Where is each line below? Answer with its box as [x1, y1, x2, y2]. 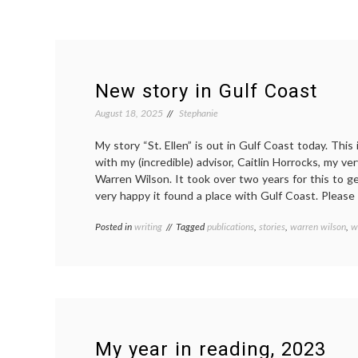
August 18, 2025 [95, 107, 163, 119]
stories [259, 221, 285, 233]
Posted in [95, 221, 134, 233]
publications [207, 221, 254, 233]
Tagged [176, 221, 207, 233]
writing [134, 221, 162, 233]
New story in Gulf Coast [95, 80, 317, 102]
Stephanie [179, 107, 218, 119]
